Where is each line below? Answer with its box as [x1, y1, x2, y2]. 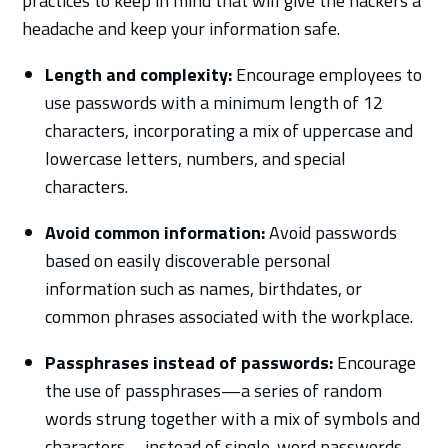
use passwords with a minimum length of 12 [44, 88, 383, 116]
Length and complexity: [44, 60, 232, 88]
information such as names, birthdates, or [44, 274, 362, 302]
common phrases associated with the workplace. [44, 302, 413, 330]
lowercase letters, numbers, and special [44, 144, 346, 172]
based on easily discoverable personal [44, 246, 331, 274]
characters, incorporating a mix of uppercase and [44, 116, 413, 144]
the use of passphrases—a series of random [44, 376, 382, 404]
